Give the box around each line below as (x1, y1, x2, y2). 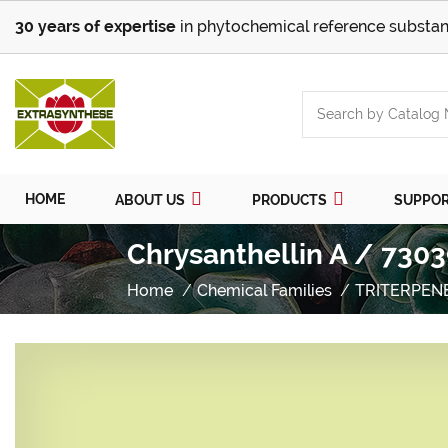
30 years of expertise (15, 17, 176, 36)
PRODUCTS (252, 192, 330, 209)
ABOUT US (115, 192, 188, 209)
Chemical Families (196, 281, 332, 300)
